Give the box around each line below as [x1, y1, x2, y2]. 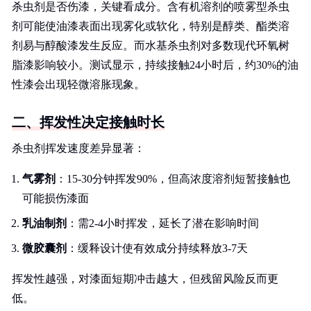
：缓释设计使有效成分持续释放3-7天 [67, 242, 248, 254]
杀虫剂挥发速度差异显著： [12, 142, 145, 154]
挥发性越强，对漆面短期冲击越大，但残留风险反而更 [12, 273, 278, 285]
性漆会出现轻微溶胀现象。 [12, 78, 145, 90]
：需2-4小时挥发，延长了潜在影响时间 [67, 217, 259, 229]
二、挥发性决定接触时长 [12, 115, 165, 130]
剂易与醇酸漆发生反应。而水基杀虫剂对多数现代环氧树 [12, 40, 289, 51]
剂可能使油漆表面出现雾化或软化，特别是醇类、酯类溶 [12, 20, 289, 32]
